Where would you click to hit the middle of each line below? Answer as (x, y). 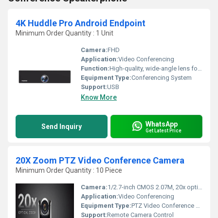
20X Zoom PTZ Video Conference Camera (100, 160)
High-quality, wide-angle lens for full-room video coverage (154, 68)
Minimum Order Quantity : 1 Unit (64, 33)
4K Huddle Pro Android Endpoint (81, 23)
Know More (99, 97)
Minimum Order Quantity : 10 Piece (69, 170)
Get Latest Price (163, 130)
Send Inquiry (62, 127)
